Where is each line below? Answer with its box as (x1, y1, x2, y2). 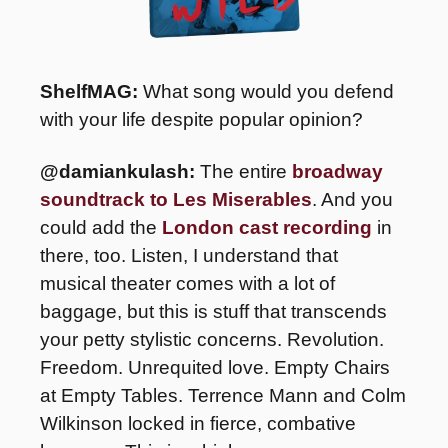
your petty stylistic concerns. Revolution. (40, 328, 384, 350)
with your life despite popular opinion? (40, 108, 363, 130)
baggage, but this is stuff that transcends (40, 300, 387, 322)
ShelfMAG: (40, 80, 143, 102)
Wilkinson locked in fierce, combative (40, 412, 356, 434)
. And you (312, 188, 393, 210)
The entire (200, 160, 292, 182)
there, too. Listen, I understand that (40, 244, 338, 266)
